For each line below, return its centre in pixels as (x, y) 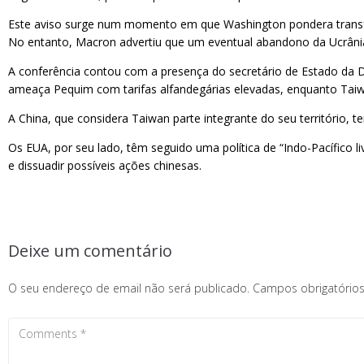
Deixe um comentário (90, 251)
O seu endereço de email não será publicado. (129, 288)
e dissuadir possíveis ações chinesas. (105, 165)
